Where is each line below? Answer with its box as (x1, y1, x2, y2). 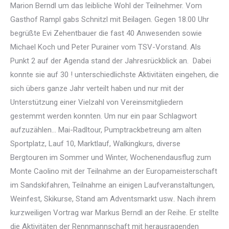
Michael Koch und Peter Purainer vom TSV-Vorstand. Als (10, 42, 201, 52)
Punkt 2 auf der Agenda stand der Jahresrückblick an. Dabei (10, 56, 211, 65)
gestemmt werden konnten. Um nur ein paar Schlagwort (10, 111, 197, 121)
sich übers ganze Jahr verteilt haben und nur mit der (10, 84, 184, 93)
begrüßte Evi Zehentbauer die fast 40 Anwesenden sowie (10, 29, 202, 38)
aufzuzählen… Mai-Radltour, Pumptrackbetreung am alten (10, 125, 201, 134)
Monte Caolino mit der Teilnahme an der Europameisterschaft (10, 167, 217, 176)
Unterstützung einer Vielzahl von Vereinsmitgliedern (10, 98, 183, 107)
